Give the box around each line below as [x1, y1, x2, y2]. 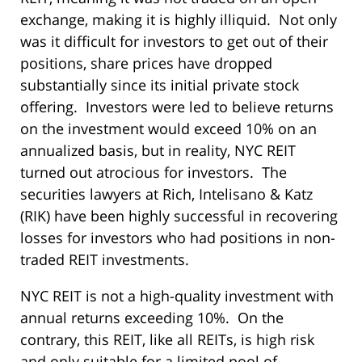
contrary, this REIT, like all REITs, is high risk [20, 329, 314, 349]
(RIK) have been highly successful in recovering [20, 205, 338, 225]
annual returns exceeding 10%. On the [20, 307, 284, 327]
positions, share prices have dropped [20, 53, 272, 73]
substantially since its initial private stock [20, 74, 299, 95]
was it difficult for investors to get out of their [20, 31, 328, 51]
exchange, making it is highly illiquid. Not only [20, 9, 337, 29]
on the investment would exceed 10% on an [20, 118, 317, 138]
